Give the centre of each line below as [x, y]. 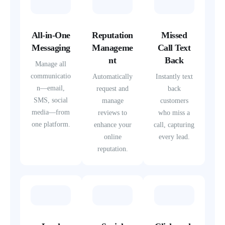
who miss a [174, 113]
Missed [174, 35]
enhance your [113, 125]
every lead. [174, 137]
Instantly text [174, 76]
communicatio [51, 76]
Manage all [51, 64]
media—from [51, 112]
